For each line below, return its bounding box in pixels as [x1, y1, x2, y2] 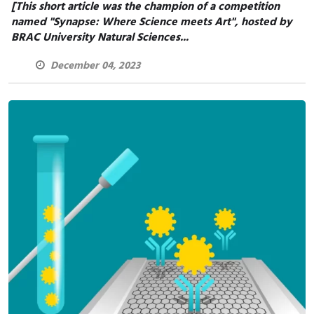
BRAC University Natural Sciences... [11, 28, 189, 47]
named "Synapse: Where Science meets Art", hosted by [11, 13, 292, 32]
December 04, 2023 [50, 57, 140, 75]
